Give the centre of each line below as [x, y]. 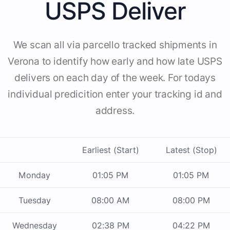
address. [115, 111]
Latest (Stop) [191, 150]
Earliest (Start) [111, 150]
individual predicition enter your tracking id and [115, 94]
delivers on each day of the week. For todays [115, 78]
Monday [34, 175]
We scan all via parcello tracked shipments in [115, 45]
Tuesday [34, 200]
